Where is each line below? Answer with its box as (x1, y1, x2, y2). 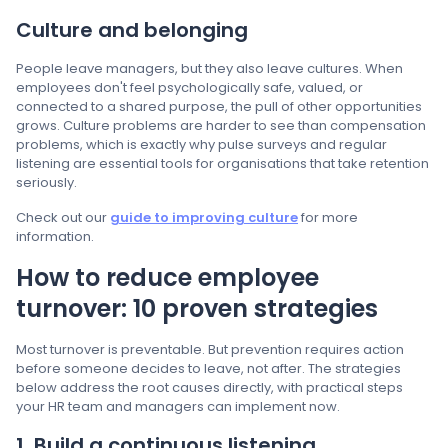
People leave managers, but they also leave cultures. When (16, 59, 403, 78)
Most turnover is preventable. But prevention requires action (16, 340, 404, 359)
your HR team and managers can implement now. (16, 397, 340, 416)
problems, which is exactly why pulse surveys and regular (16, 135, 387, 154)
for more (298, 208, 358, 227)
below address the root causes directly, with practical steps (16, 378, 403, 397)
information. (16, 227, 94, 246)
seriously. (16, 173, 77, 192)
